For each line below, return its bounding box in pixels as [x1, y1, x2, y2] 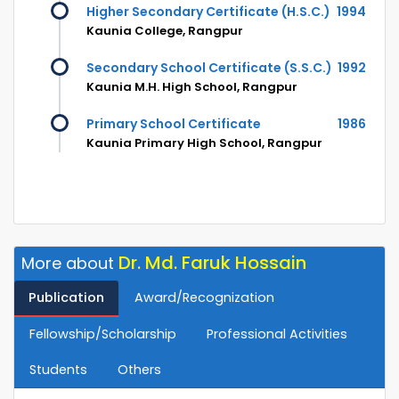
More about [21, 251, 118, 274]
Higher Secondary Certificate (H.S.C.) [86, 2, 330, 20]
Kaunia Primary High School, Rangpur [86, 134, 322, 151]
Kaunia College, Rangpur [86, 21, 243, 39]
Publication [28, 288, 104, 306]
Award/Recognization [134, 288, 274, 306]
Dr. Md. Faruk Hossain [118, 249, 306, 275]
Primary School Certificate [86, 114, 261, 133]
